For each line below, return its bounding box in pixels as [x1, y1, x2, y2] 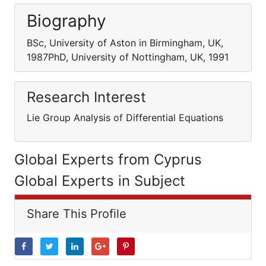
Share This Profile [27, 207, 126, 221]
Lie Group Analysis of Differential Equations [27, 112, 223, 123]
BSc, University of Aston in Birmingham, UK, [27, 37, 223, 49]
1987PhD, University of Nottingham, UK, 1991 [27, 51, 229, 63]
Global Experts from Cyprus [14, 151, 202, 168]
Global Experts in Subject [14, 172, 185, 189]
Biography [27, 11, 106, 31]
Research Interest [27, 88, 146, 106]
